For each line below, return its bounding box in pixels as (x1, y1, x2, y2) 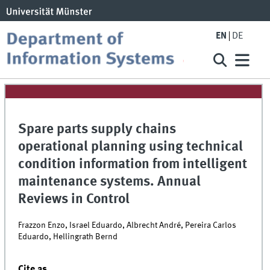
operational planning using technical (18, 140, 243, 154)
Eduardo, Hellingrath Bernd (18, 232, 118, 241)
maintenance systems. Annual (18, 175, 201, 189)
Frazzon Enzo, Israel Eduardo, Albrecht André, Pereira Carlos (18, 221, 237, 230)
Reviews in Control (18, 193, 130, 207)
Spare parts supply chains (18, 123, 177, 137)
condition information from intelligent (18, 158, 248, 172)
